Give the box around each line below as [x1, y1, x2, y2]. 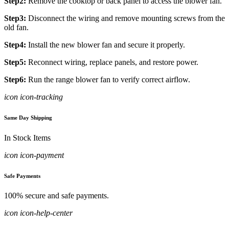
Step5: [4, 57, 26, 66]
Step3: [4, 13, 26, 22]
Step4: [4, 40, 26, 49]
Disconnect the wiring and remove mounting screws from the [26, 13, 225, 22]
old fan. [4, 22, 29, 32]
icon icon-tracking [4, 92, 63, 101]
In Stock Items [4, 133, 51, 142]
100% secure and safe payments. [4, 191, 109, 200]
